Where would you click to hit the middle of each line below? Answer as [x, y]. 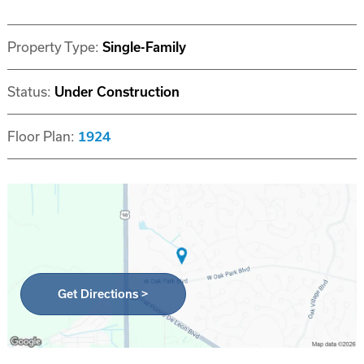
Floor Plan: [42, 136]
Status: [30, 92]
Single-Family [144, 47]
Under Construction [117, 92]
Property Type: [54, 47]
